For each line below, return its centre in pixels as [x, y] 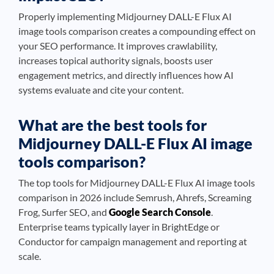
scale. [30, 256]
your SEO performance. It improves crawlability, [118, 46]
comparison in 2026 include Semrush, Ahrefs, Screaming [135, 197]
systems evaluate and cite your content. [101, 90]
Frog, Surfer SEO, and [64, 212]
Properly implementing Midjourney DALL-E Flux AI [125, 16]
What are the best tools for [113, 125]
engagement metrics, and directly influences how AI [126, 75]
